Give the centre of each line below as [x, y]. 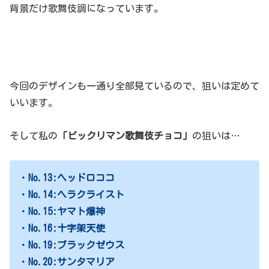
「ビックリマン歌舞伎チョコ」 [125, 136]
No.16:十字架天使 [67, 228]
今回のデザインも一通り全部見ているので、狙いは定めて [134, 86]
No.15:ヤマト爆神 [67, 212]
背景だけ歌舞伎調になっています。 [86, 8]
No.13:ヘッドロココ [71, 178]
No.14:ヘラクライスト [76, 195]
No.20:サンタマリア [71, 262]
